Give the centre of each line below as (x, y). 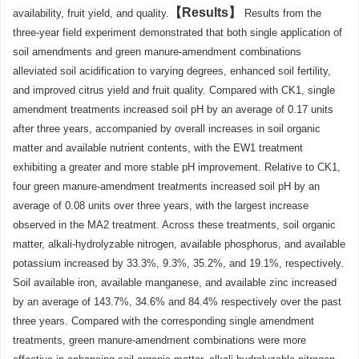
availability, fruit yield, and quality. (91, 13)
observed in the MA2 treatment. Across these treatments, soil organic (174, 225)
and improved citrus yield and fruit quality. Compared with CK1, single (174, 90)
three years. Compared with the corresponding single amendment (163, 321)
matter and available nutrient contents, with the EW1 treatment (158, 148)
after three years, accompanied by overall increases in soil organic (167, 129)
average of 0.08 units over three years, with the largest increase (161, 206)
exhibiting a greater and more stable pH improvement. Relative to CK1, (177, 167)
